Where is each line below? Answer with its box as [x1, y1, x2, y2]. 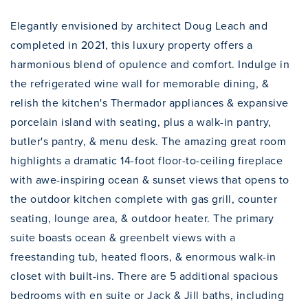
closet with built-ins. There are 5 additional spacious [10, 268, 278, 283]
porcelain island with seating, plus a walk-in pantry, [10, 114, 272, 129]
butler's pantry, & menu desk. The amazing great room [10, 133, 286, 148]
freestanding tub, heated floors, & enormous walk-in [10, 249, 276, 264]
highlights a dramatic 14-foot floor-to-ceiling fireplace [10, 153, 283, 168]
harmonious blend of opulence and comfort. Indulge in [10, 56, 289, 71]
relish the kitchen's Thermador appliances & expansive [10, 95, 289, 110]
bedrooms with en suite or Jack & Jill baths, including [10, 287, 284, 302]
